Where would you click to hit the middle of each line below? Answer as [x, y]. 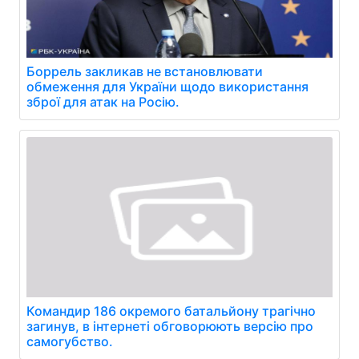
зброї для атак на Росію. [103, 102]
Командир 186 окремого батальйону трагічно [171, 311]
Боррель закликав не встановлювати [145, 72]
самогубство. [70, 342]
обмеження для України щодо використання [167, 87]
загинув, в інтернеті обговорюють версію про [170, 327]
